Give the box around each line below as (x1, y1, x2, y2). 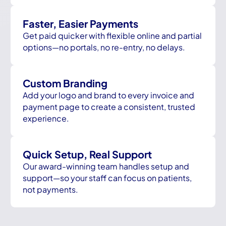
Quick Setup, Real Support (23, 147, 152, 160)
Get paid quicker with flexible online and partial (23, 30, 202, 41)
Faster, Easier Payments (23, 17, 139, 30)
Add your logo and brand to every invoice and (23, 89, 195, 100)
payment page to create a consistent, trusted (23, 101, 196, 112)
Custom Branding (23, 76, 108, 89)
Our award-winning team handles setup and (23, 160, 190, 172)
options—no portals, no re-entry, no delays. (23, 41, 186, 52)
